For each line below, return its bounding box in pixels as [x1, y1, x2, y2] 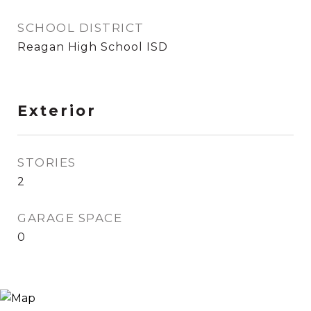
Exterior [17, 102, 96, 119]
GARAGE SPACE [17, 211, 122, 225]
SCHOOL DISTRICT [17, 21, 144, 35]
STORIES [17, 155, 76, 169]
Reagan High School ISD [17, 40, 168, 53]
